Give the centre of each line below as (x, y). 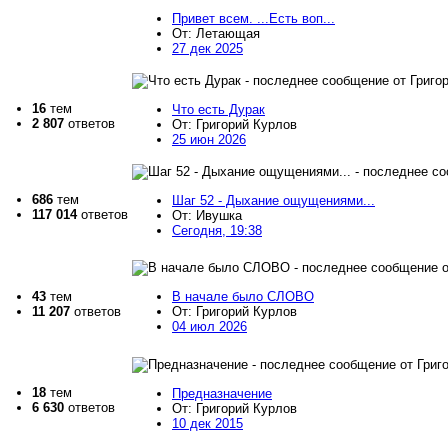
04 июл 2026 (209, 327)
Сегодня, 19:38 (217, 231)
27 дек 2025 (207, 49)
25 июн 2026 (209, 140)
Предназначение (222, 394)
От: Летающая (216, 34)
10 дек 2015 (207, 424)
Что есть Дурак (218, 110)
